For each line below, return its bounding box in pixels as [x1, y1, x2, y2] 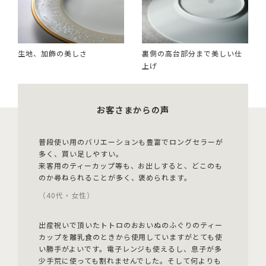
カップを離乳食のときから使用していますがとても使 [39, 232, 223, 242]
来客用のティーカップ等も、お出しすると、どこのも [39, 160, 223, 171]
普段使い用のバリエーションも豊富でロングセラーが [39, 137, 224, 147]
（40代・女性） [39, 190, 94, 201]
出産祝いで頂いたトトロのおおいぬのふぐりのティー [39, 220, 223, 230]
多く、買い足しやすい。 [39, 148, 123, 159]
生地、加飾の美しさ [18, 48, 87, 59]
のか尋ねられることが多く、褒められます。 [39, 172, 192, 183]
